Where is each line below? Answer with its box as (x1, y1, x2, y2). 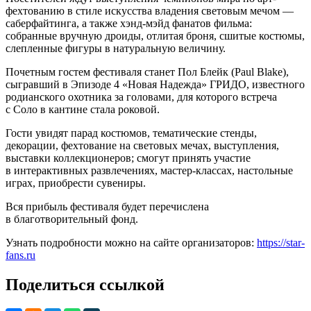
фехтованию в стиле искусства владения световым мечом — (6, 4, 294, 17)
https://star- (257, 236, 305, 249)
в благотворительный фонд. (6, 212, 138, 225)
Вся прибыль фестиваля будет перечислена (6, 200, 209, 212)
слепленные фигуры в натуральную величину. (6, 42, 226, 54)
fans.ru (6, 249, 35, 261)
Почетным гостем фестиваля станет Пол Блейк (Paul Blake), (6, 65, 289, 78)
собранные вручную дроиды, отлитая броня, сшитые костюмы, (6, 29, 305, 42)
